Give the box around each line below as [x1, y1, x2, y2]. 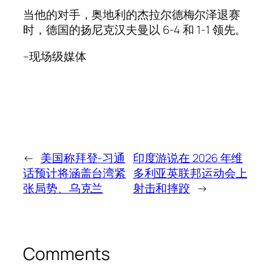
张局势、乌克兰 [23, 180, 103, 196]
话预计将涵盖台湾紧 [23, 165, 126, 181]
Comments [23, 241, 111, 266]
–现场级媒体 [23, 48, 87, 64]
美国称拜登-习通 [40, 149, 126, 166]
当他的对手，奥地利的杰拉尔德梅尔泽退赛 [23, 7, 241, 23]
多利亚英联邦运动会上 [132, 165, 247, 181]
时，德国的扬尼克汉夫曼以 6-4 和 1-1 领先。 [23, 22, 247, 38]
